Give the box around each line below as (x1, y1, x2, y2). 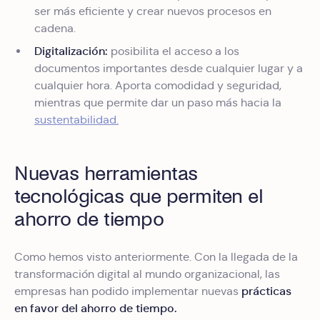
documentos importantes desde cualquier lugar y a (34, 61, 303, 75)
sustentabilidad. (34, 113, 119, 126)
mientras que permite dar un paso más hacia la (34, 96, 281, 109)
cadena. (34, 21, 76, 35)
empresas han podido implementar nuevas (14, 284, 241, 298)
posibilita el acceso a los (111, 44, 239, 58)
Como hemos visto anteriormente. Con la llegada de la (14, 250, 298, 264)
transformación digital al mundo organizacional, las (14, 267, 280, 281)
